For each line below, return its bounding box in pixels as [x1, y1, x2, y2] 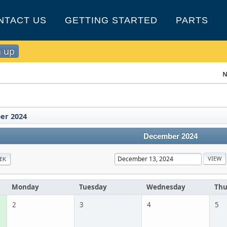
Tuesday [79, 182, 107, 192]
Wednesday [146, 182, 186, 192]
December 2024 [143, 132, 198, 140]
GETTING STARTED [65, 15, 158, 25]
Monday [12, 182, 40, 192]
